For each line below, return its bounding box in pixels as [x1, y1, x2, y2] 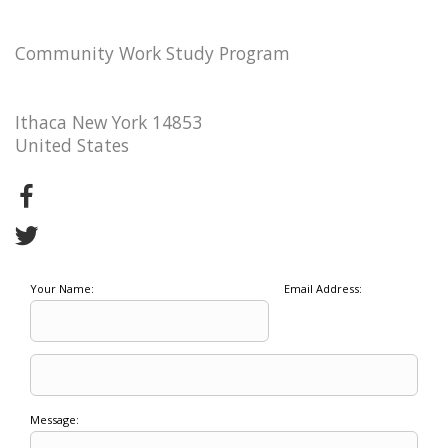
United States [15, 133, 129, 158]
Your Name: [30, 280, 94, 296]
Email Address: [283, 280, 362, 296]
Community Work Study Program [15, 41, 290, 66]
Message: [30, 412, 79, 428]
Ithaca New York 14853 [15, 110, 202, 135]
